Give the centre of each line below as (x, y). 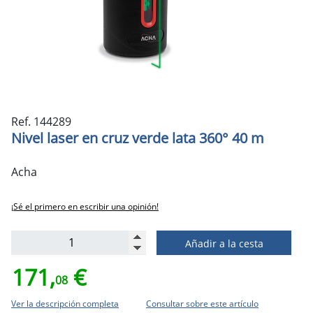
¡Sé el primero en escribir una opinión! (85, 206)
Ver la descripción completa (65, 303)
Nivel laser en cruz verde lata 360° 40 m (138, 138)
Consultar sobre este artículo (202, 303)
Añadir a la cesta (224, 243)
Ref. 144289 (41, 121)
